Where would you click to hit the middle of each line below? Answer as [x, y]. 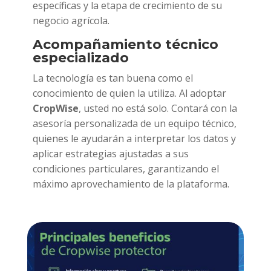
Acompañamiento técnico [125, 45]
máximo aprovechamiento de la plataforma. [131, 184]
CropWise [55, 109]
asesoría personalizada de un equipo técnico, [134, 124]
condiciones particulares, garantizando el [126, 169]
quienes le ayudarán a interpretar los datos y [134, 139]
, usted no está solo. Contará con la [158, 109]
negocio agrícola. [71, 21]
